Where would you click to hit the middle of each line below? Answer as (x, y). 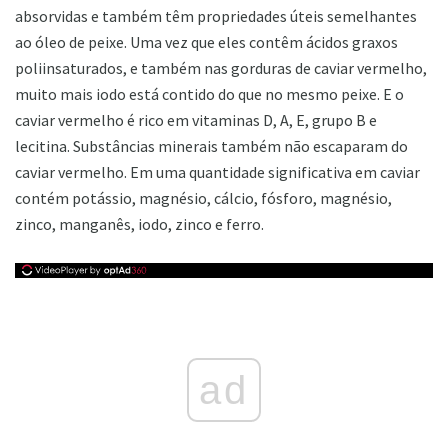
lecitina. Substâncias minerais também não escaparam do (211, 145)
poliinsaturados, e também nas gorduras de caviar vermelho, (221, 67)
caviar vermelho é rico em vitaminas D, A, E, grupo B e (196, 119)
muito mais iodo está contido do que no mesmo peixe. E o (209, 93)
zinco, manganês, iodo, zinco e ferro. (139, 223)
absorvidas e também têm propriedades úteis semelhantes (216, 15)
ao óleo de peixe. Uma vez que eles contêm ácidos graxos (206, 41)
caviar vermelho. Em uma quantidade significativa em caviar (217, 171)
